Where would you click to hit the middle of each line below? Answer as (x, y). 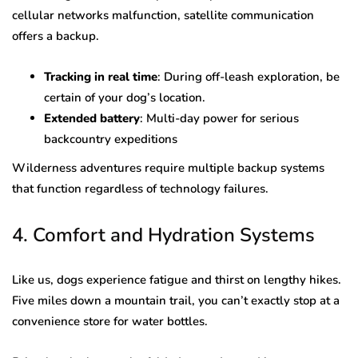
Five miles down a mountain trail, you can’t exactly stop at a (176, 301)
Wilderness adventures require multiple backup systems (168, 168)
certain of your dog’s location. (125, 98)
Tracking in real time (101, 77)
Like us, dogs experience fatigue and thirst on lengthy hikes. (177, 280)
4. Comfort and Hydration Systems (163, 235)
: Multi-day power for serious (219, 119)
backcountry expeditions (111, 139)
